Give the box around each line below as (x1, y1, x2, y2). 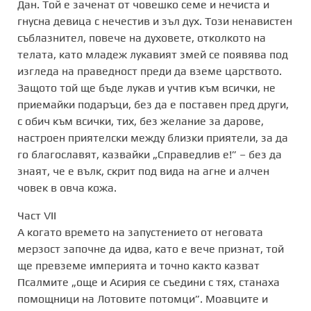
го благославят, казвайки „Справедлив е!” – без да (17, 147, 282, 161)
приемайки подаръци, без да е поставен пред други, (17, 97, 289, 111)
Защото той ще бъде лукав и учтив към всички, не (17, 81, 276, 94)
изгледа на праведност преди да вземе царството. (17, 64, 282, 78)
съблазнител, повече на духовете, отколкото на (17, 31, 266, 44)
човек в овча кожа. (17, 180, 117, 194)
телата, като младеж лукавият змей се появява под (17, 47, 288, 61)
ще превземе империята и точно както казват (17, 258, 260, 272)
